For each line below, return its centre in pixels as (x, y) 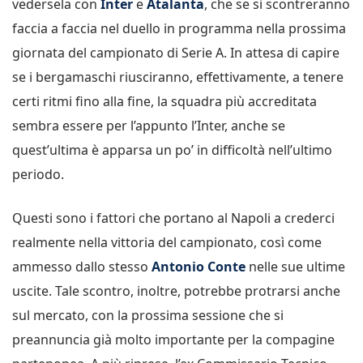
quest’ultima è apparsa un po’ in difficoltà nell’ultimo (172, 149)
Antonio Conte (197, 266)
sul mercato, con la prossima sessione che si (148, 315)
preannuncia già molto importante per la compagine (173, 339)
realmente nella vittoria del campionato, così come (167, 242)
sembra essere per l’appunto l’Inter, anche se (149, 125)
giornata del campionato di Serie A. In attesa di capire (176, 52)
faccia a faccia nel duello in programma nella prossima (179, 28)
